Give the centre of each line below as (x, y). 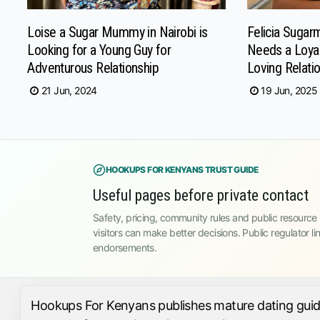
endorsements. (125, 247)
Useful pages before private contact (201, 195)
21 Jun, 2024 (69, 90)
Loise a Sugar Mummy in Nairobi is (117, 32)
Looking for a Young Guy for (99, 50)
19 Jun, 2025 (289, 90)
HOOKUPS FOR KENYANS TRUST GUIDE (182, 170)
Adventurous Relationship (93, 67)
